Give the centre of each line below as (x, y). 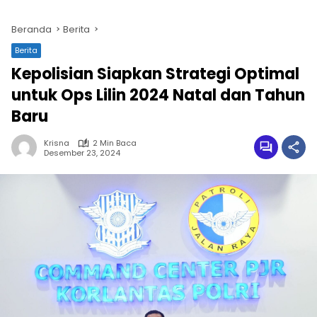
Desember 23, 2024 (82, 152)
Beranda (31, 29)
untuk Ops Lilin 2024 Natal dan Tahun (158, 95)
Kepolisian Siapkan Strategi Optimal (155, 74)
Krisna (57, 143)
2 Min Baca (115, 143)
